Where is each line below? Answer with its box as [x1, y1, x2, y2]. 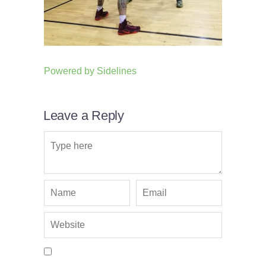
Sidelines [97, 65, 137, 76]
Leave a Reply [43, 108, 124, 123]
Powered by [44, 65, 97, 76]
